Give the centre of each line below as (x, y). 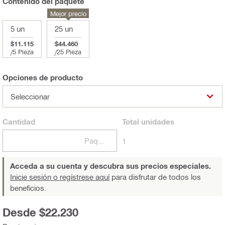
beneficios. (28, 188)
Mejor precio (68, 14)
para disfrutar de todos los (155, 177)
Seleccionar (30, 97)
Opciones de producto (43, 78)
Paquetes (101, 141)
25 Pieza (69, 52)
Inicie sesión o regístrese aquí (60, 177)
